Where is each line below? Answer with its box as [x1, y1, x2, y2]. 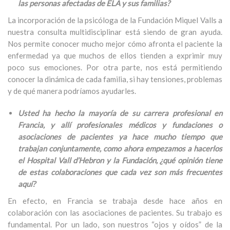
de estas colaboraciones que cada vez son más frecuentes [18, 167, 222, 177]
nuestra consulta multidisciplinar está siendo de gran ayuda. [8, 27, 222, 36]
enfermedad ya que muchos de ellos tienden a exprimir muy [8, 51, 222, 60]
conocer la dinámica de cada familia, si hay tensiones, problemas [8, 74, 222, 84]
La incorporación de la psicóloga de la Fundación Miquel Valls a [8, 15, 222, 25]
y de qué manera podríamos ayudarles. [8, 86, 136, 95]
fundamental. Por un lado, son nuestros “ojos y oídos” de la [8, 220, 222, 229]
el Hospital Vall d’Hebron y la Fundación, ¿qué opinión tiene [18, 156, 222, 165]
